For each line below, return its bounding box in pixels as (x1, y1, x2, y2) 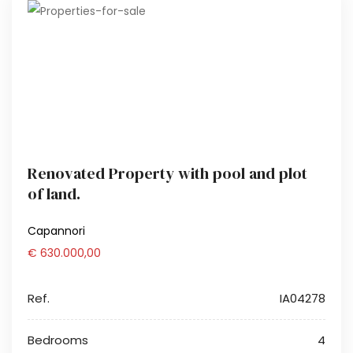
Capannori (28, 223, 85, 240)
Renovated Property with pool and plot (28, 162, 307, 185)
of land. (28, 183, 80, 206)
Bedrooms (28, 332, 88, 349)
